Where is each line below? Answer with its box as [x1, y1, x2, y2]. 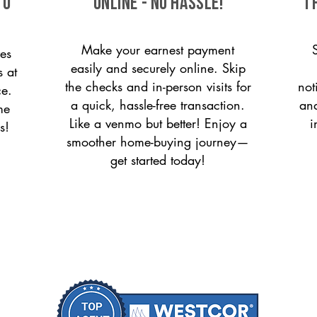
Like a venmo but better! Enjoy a [69, 115, 247, 132]
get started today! [110, 151, 205, 168]
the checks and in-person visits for [64, 78, 251, 95]
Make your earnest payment [81, 41, 234, 58]
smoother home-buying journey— [67, 133, 249, 150]
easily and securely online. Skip [70, 59, 246, 76]
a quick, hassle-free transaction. [71, 96, 245, 113]
